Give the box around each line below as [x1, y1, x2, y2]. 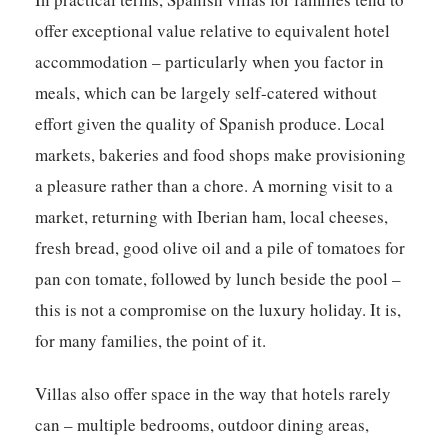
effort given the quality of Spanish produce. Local [35, 112, 386, 136]
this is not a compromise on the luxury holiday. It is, [35, 298, 402, 322]
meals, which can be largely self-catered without [35, 81, 378, 105]
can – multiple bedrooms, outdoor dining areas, [35, 413, 370, 437]
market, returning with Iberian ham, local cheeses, [35, 205, 389, 229]
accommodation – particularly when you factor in [35, 50, 385, 74]
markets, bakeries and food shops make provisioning [35, 143, 407, 167]
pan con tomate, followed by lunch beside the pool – [35, 267, 402, 291]
